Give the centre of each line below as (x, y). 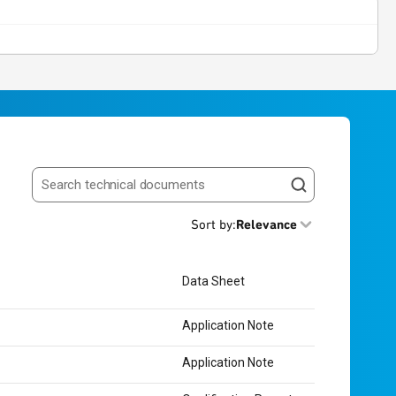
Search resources (86, 192)
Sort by (212, 225)
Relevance (267, 225)
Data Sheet (213, 281)
